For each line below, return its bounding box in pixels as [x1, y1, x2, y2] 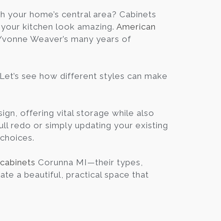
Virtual [112, 62, 120, 74]
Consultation [112, 75, 181, 87]
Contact [119, 35, 153, 46]
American [116, 22, 156, 32]
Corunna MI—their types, [36, 157, 143, 167]
